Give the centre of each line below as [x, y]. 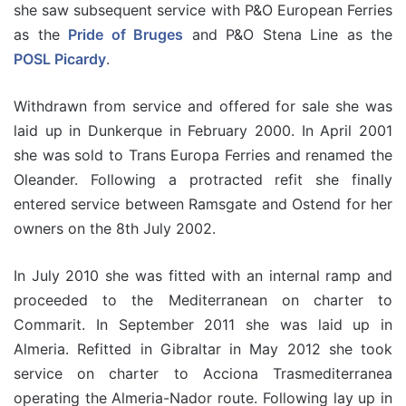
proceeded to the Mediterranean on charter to [203, 300]
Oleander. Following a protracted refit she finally [203, 179]
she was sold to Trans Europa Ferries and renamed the [203, 155]
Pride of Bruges [126, 34]
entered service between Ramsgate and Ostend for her [203, 204]
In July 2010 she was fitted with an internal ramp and [203, 275]
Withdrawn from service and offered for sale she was [203, 106]
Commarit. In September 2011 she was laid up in [203, 324]
